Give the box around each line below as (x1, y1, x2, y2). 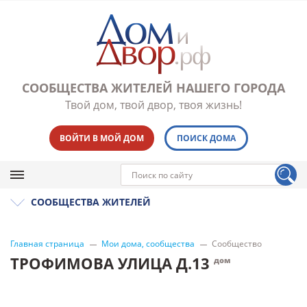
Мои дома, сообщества (101, 238, 195, 249)
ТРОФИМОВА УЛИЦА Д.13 (10, 253, 214, 273)
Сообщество (212, 238, 262, 249)
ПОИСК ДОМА (176, 132, 236, 144)
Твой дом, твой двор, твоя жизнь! (65, 97, 242, 112)
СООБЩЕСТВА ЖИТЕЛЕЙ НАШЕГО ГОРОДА (22, 79, 285, 96)
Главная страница (10, 238, 84, 249)
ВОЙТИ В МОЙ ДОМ (59, 132, 144, 144)
